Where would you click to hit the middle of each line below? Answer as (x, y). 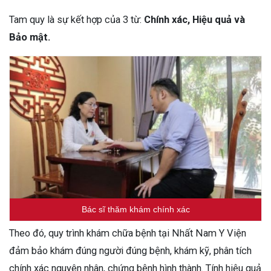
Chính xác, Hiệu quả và (194, 20)
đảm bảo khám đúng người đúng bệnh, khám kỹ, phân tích (130, 250)
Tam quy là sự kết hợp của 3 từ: (77, 20)
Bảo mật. (31, 38)
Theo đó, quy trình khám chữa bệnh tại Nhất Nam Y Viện (128, 233)
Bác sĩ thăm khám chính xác (135, 209)
